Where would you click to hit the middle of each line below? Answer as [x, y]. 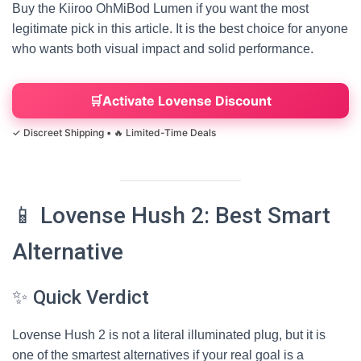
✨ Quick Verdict [81, 297]
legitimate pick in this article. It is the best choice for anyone [180, 28]
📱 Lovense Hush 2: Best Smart [171, 215]
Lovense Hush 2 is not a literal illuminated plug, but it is [169, 334]
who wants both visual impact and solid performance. [163, 48]
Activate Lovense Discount [187, 100]
